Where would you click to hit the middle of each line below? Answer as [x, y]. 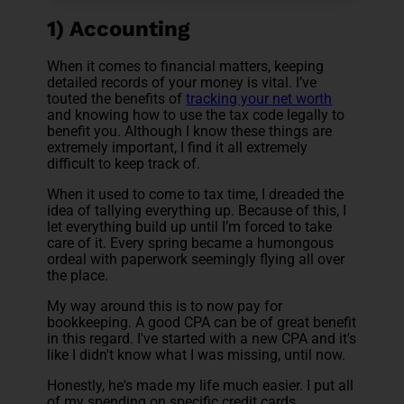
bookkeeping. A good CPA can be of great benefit [202, 323]
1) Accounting [119, 28]
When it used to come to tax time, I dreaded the [196, 195]
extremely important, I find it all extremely [178, 148]
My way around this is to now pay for [165, 307]
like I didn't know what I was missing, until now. [197, 355]
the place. [78, 276]
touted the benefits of [117, 99]
